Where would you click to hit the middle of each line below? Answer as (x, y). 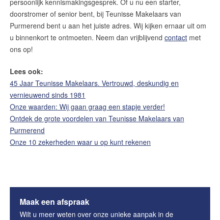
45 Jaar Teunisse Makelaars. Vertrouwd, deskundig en (94, 83)
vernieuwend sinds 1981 (48, 95)
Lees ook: (27, 71)
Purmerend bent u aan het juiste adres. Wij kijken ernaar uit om (108, 26)
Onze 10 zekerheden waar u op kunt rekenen (80, 142)
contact (176, 37)
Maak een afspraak (55, 202)
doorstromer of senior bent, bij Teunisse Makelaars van (96, 14)
